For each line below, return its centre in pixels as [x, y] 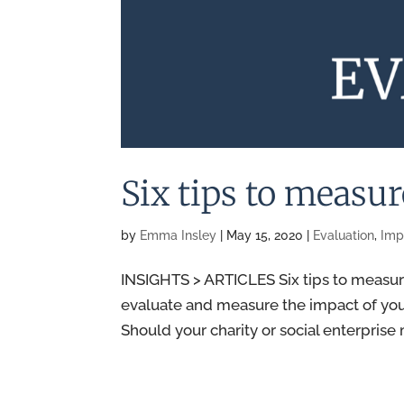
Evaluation [344, 236]
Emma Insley [179, 236]
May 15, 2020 [265, 236]
